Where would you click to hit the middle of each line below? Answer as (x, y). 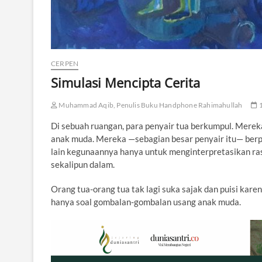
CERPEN (65, 63)
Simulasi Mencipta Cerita (125, 82)
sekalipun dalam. (83, 164)
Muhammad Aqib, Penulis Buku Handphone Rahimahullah (150, 105)
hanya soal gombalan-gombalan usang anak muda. (146, 202)
